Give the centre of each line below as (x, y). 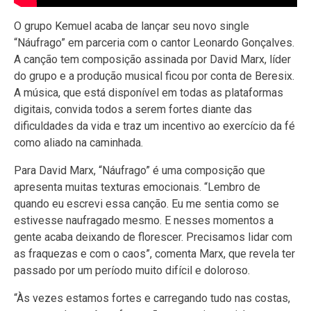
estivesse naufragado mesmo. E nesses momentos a (144, 220)
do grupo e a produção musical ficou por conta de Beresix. (154, 76)
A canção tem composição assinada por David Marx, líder (152, 59)
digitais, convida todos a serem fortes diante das (133, 109)
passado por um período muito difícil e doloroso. (132, 270)
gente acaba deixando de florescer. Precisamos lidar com (153, 237)
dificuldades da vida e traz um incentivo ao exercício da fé (154, 126)
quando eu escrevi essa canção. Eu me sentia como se (146, 203)
